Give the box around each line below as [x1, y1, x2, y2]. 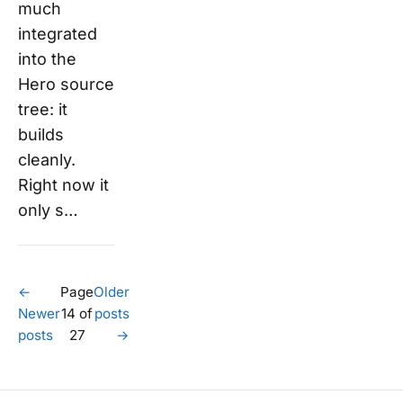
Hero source [18, 74, 114, 94]
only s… [18, 200, 78, 219]
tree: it [18, 99, 67, 119]
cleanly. [18, 149, 76, 169]
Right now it [18, 175, 109, 194]
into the [18, 49, 76, 68]
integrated [18, 23, 97, 43]
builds [18, 124, 64, 144]
